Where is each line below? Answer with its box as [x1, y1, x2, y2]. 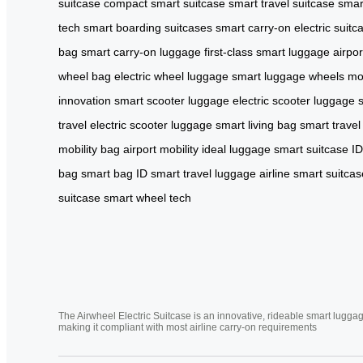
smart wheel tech [104, 190, 191, 204]
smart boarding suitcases [83, 20, 212, 34]
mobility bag [58, 142, 120, 156]
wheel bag [58, 69, 111, 83]
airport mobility [123, 142, 199, 156]
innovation [58, 93, 111, 107]
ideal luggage [202, 142, 271, 156]
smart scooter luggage [114, 93, 229, 107]
